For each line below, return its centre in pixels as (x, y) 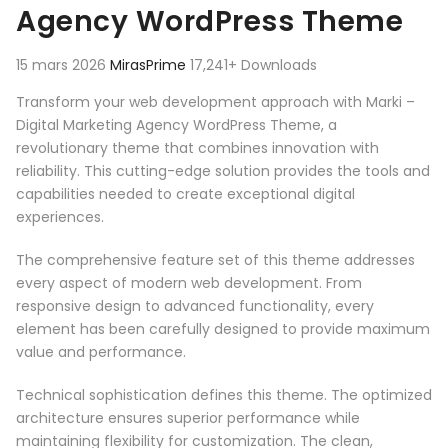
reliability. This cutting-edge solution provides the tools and (223, 171)
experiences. (60, 217)
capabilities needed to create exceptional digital (185, 194)
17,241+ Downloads (253, 65)
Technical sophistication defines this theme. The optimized (224, 395)
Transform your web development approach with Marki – (215, 102)
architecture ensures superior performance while (188, 418)
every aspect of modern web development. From (189, 283)
